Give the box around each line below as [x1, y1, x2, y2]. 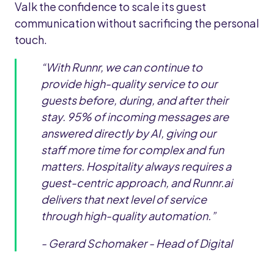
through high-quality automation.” [41, 209, 216, 223]
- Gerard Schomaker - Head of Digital [41, 236, 232, 250]
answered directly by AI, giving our [41, 126, 216, 140]
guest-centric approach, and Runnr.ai [41, 176, 232, 190]
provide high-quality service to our [41, 76, 217, 91]
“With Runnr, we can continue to [41, 60, 202, 74]
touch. [15, 32, 47, 46]
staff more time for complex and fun [41, 143, 224, 157]
